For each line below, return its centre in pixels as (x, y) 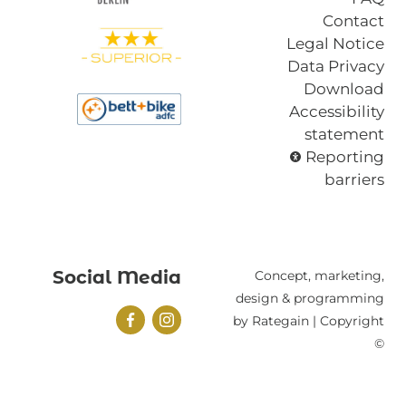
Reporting (345, 157)
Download (344, 89)
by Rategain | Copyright (309, 321)
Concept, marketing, (319, 276)
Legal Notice (335, 44)
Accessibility (337, 112)
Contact (353, 21)
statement (344, 135)
